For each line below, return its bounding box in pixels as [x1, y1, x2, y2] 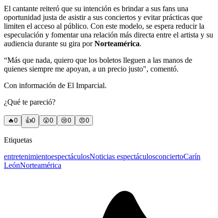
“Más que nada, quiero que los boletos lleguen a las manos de [4, 56, 192, 65]
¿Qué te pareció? [4, 98, 55, 107]
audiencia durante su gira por [4, 39, 94, 48]
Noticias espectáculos [90, 152, 155, 161]
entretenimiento [4, 152, 51, 161]
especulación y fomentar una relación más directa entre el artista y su [4, 31, 213, 39]
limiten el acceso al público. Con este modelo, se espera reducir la [4, 22, 204, 31]
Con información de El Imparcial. [4, 81, 107, 90]
